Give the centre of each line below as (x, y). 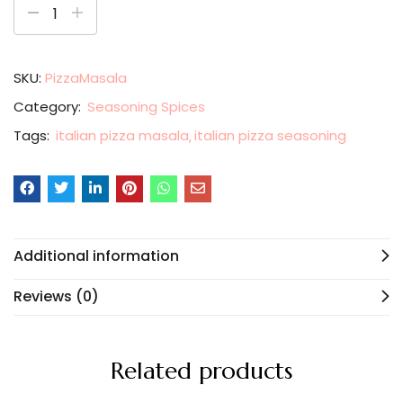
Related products (201, 371)
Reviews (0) (56, 296)
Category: (49, 107)
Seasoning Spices (146, 107)
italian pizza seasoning (270, 135)
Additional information (96, 256)
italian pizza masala (122, 135)
